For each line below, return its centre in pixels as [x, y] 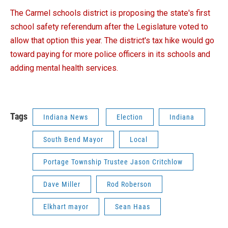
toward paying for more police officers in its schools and [110, 54]
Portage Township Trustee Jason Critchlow [113, 162]
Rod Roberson [129, 184]
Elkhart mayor [66, 207]
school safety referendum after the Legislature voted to [109, 27]
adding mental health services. [64, 68]
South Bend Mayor [73, 140]
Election [130, 117]
